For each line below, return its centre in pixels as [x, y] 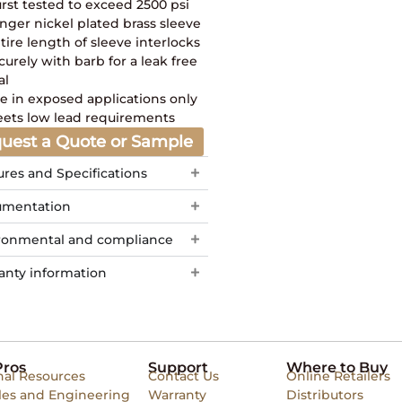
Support [178, 367]
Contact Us [183, 376]
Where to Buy [337, 367]
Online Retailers [338, 376]
